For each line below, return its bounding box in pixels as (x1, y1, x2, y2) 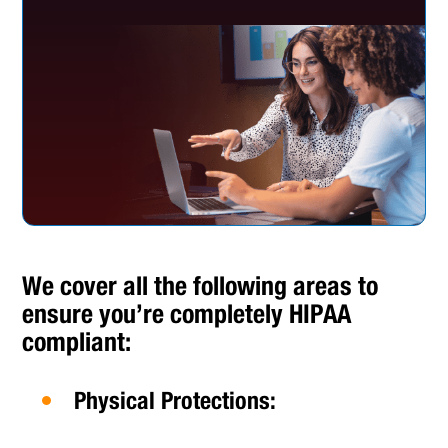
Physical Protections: (74, 386, 277, 415)
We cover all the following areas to (22, 270, 379, 302)
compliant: (22, 326, 132, 358)
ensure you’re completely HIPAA (22, 298, 352, 330)
